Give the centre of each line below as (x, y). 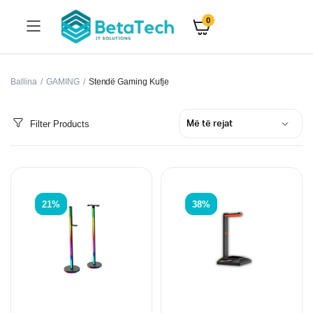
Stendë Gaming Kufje (129, 82)
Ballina (24, 82)
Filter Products (60, 124)
